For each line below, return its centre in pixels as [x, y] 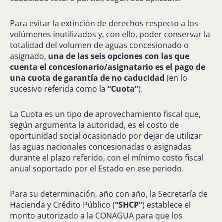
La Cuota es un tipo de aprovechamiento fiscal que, [105, 114]
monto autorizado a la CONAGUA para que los [96, 215]
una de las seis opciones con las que [119, 56]
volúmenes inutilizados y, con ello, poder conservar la [110, 34]
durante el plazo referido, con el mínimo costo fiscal [107, 157]
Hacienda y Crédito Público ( [62, 204]
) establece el [166, 204]
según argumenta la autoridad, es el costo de [94, 125]
